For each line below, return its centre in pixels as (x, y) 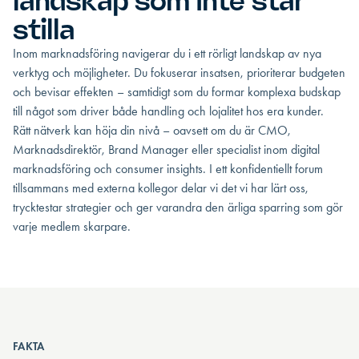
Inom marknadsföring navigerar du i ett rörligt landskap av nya (167, 53)
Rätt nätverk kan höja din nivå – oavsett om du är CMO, (152, 130)
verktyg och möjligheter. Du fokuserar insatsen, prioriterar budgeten (179, 73)
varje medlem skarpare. (72, 226)
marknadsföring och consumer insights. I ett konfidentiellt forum (168, 169)
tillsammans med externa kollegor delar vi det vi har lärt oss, (161, 188)
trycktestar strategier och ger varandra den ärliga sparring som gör (178, 207)
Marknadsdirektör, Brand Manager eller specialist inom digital (166, 149)
